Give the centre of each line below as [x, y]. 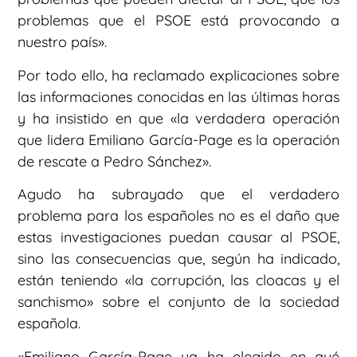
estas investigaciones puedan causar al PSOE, [178, 237]
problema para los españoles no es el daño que [178, 216]
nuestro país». [62, 42]
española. [49, 324]
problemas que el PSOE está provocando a [178, 21]
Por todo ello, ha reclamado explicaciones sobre [178, 75]
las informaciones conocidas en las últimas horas [178, 96]
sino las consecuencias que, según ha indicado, [178, 259]
